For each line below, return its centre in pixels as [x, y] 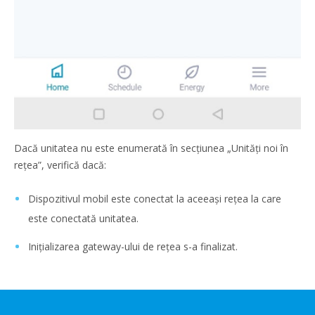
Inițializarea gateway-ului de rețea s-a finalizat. [133, 247]
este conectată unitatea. [83, 219]
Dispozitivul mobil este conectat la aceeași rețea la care [155, 199]
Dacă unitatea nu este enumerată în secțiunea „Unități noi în [151, 148]
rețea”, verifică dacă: [60, 165]
